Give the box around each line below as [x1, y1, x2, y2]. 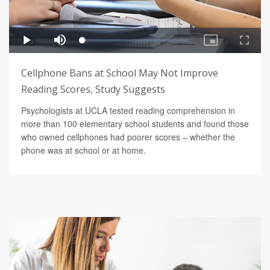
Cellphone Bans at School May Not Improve [21, 66, 218, 80]
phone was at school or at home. [21, 144, 146, 157]
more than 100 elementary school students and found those [21, 118, 249, 130]
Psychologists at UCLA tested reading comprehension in [21, 104, 235, 117]
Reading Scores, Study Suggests [21, 83, 165, 96]
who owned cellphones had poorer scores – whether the [21, 131, 235, 143]
